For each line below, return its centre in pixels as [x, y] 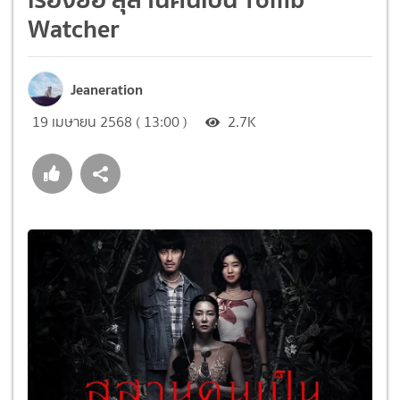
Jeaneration [107, 89]
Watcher [74, 28]
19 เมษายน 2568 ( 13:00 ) [110, 121]
